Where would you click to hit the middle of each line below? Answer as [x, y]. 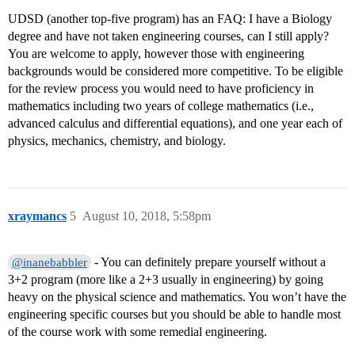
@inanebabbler [50, 263]
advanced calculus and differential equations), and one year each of [175, 124]
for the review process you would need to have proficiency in [161, 89]
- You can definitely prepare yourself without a [209, 262]
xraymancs [37, 216]
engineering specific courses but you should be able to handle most [174, 315]
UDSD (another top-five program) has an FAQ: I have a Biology [170, 19]
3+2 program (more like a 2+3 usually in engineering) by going [166, 280]
